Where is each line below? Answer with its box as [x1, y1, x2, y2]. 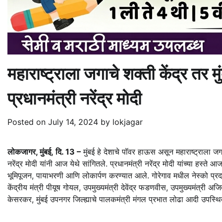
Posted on [7, 116, 48, 127]
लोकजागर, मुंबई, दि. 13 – [7, 146, 81, 157]
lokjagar [112, 116, 143, 127]
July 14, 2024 [48, 116, 98, 127]
